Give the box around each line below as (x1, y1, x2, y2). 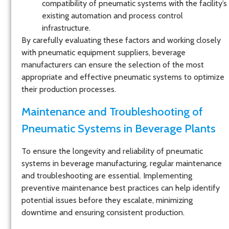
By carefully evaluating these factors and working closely (21, 35, 221, 45)
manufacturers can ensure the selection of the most (21, 60, 204, 70)
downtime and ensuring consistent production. (21, 207, 185, 217)
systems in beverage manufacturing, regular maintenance (21, 158, 222, 168)
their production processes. (21, 84, 116, 95)
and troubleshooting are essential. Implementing (21, 170, 192, 180)
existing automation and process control (42, 11, 183, 21)
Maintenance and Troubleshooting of (21, 104, 203, 119)
